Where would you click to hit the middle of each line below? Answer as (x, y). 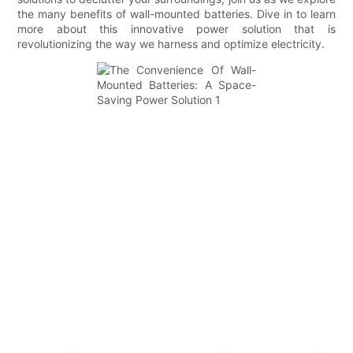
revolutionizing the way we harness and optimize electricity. (171, 43)
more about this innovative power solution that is (176, 28)
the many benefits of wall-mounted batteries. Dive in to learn (176, 13)
